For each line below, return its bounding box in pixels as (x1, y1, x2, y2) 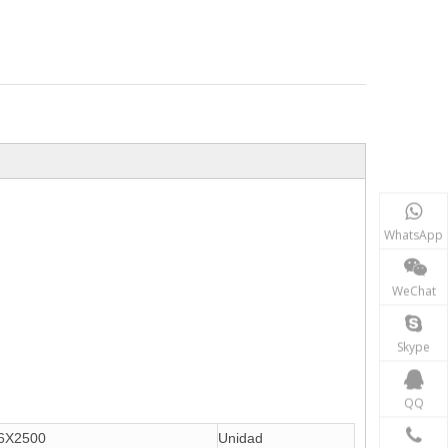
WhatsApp (384, 226, 443, 243)
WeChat (391, 282, 436, 299)
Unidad (218, 430, 263, 446)
